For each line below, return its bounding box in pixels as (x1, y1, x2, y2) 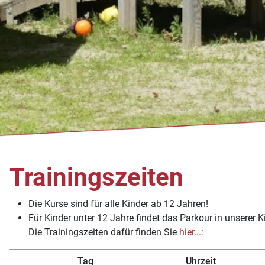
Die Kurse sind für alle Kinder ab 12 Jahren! (28, 198, 208, 209)
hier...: (179, 226, 203, 238)
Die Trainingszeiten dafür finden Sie (28, 226, 179, 238)
